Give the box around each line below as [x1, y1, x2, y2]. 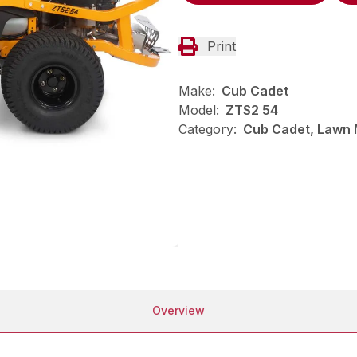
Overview [152, 304, 205, 318]
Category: [178, 121, 237, 138]
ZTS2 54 [226, 102, 278, 119]
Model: [178, 102, 219, 119]
